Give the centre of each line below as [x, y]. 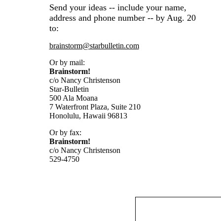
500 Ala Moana [73, 98]
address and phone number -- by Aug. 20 [122, 18]
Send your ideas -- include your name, [118, 7]
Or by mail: [67, 62]
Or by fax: [65, 132]
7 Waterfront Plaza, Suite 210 [95, 107]
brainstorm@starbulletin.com [94, 45]
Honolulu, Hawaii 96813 [88, 115]
